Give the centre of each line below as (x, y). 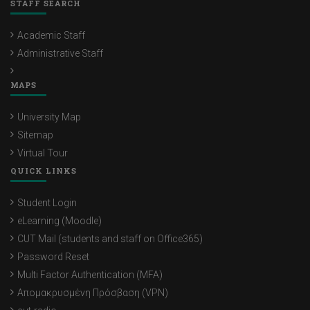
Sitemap (35, 135)
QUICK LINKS (44, 171)
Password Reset (53, 257)
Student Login (47, 203)
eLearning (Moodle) (60, 221)
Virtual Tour (43, 153)
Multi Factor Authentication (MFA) (90, 275)
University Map (49, 117)
